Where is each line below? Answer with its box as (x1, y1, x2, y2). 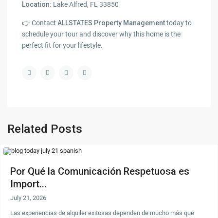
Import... (10, 178, 47, 190)
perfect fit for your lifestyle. (22, 41, 103, 50)
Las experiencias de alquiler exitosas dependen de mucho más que (10, 209, 195, 217)
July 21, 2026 (10, 194, 47, 202)
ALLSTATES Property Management (57, 19, 165, 27)
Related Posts (7, 122, 83, 136)
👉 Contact (22, 19, 58, 27)
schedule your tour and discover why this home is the (22, 30, 181, 38)
